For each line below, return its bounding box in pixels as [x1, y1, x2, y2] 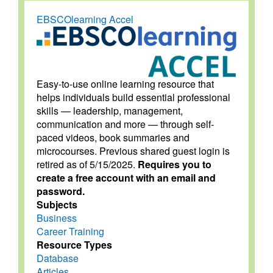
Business [37, 210, 77, 225]
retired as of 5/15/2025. [37, 157, 138, 171]
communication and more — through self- [37, 116, 214, 131]
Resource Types [37, 237, 112, 252]
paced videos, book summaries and [37, 130, 190, 144]
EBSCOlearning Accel [37, 12, 133, 27]
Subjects [37, 197, 77, 211]
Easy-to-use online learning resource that [37, 76, 214, 91]
